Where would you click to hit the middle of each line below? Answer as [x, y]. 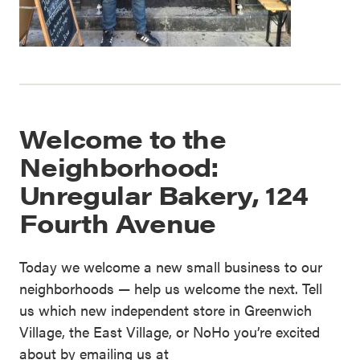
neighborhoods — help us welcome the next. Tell [171, 288]
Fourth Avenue [118, 223]
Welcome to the [123, 138]
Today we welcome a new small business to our [171, 267]
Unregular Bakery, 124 [164, 194]
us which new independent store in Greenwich [166, 310]
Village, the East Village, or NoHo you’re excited [170, 332]
